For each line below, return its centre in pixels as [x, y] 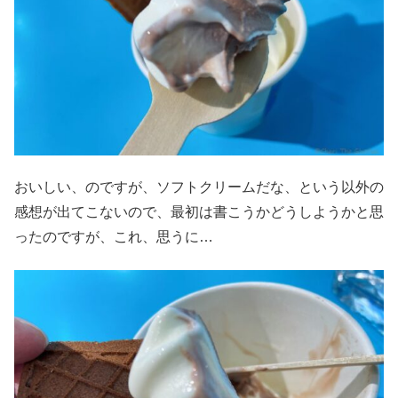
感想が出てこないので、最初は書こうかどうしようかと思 [199, 212]
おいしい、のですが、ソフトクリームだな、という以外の [199, 187]
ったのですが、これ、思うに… [114, 237]
